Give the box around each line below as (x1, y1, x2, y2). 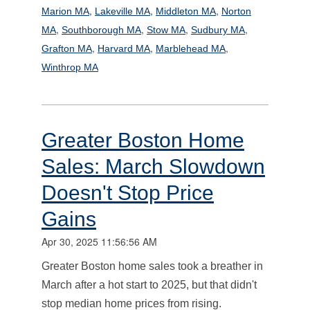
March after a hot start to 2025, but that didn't (42, 278, 257, 291)
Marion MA (42, 5, 89, 17)
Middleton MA (156, 5, 216, 17)
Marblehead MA (156, 42, 226, 54)
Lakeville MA (95, 5, 150, 17)
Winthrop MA (42, 61, 98, 73)
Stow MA (147, 24, 185, 35)
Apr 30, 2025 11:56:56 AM (42, 234, 157, 248)
